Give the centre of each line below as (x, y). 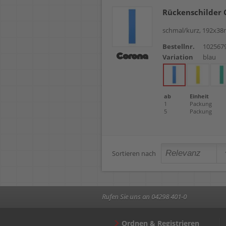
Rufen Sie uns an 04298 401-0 (144, 197)
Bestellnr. (179, 46)
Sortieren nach (134, 154)
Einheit (199, 96)
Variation (178, 57)
